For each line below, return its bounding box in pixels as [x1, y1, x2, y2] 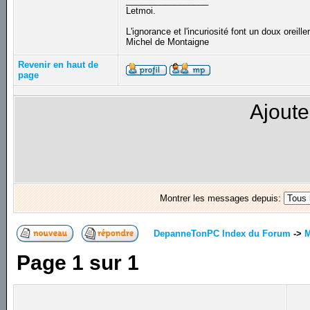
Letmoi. [126, 6, 156, 17]
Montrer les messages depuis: [159, 193, 284, 204]
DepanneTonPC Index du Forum [154, 228, 291, 239]
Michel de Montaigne [126, 37, 212, 48]
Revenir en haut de [18, 60, 99, 71]
